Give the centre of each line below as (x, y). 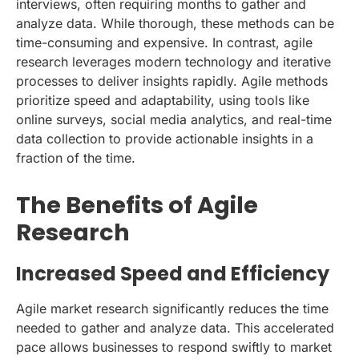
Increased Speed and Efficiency (173, 273)
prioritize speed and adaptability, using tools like (163, 100)
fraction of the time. (76, 157)
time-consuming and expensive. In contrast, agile (164, 42)
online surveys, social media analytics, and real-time (174, 119)
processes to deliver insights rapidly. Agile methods (172, 81)
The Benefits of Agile (137, 205)
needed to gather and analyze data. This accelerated (175, 328)
